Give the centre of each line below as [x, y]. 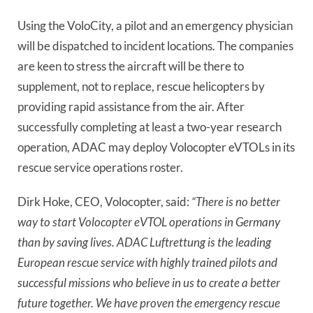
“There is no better [236, 202]
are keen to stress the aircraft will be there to [131, 66]
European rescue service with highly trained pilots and [147, 263]
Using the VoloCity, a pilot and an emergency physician [155, 25]
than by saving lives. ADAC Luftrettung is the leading [144, 242]
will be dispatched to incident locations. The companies [155, 45]
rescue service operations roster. [100, 167]
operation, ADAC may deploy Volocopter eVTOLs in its [156, 147]
